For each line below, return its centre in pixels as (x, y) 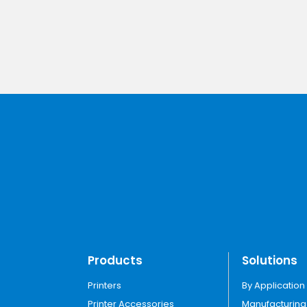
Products (115, 261)
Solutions (269, 261)
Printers (104, 285)
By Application (273, 285)
